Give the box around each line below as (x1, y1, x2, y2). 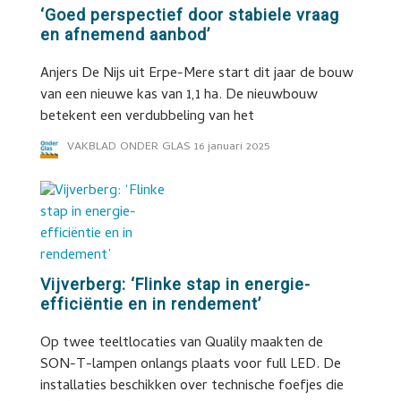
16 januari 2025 (193, 138, 269, 157)
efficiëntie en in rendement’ (39, 294, 261, 313)
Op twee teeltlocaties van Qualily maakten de (39, 332, 323, 355)
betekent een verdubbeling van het (39, 106, 254, 129)
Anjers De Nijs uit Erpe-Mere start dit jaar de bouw (39, 63, 354, 86)
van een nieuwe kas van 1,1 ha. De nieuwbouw (39, 84, 318, 107)
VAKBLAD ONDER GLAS (66, 138, 191, 157)
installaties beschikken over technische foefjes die (39, 375, 344, 398)
